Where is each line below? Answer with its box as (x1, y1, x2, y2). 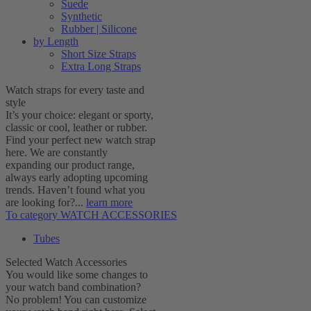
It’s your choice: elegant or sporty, (6, 109, 153, 121)
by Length (33, 35, 78, 47)
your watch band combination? (6, 281, 141, 293)
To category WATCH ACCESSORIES (6, 209, 177, 221)
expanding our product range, (6, 159, 135, 171)
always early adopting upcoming (6, 171, 148, 183)
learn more (86, 196, 133, 208)
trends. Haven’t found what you (6, 184, 145, 196)
